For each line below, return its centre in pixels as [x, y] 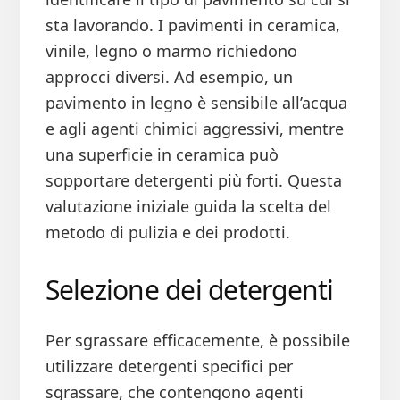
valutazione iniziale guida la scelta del [188, 207]
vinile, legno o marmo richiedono [171, 51]
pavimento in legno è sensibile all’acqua [196, 103]
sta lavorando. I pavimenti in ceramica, [192, 25]
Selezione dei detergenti [189, 290]
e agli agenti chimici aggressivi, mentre [194, 129]
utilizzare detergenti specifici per [169, 367]
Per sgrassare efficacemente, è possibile [197, 341]
